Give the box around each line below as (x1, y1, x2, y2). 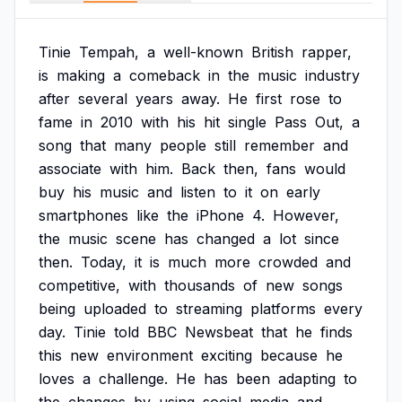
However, (273, 206, 339, 224)
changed (197, 230, 255, 248)
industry (305, 66, 360, 84)
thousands (164, 276, 235, 294)
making (57, 66, 105, 84)
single (228, 113, 267, 131)
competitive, (39, 276, 120, 294)
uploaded (83, 300, 146, 318)
